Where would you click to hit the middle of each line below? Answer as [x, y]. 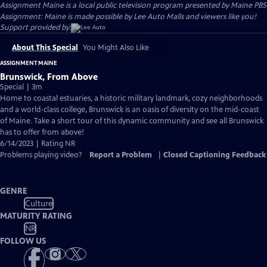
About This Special [45, 48]
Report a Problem [121, 155]
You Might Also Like [116, 48]
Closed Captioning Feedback [215, 155]
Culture [39, 203]
